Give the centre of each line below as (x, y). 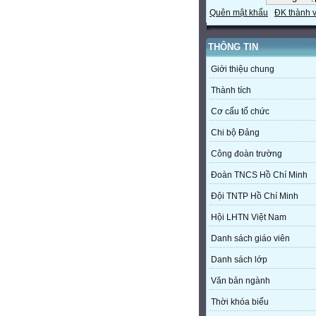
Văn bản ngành (241, 281)
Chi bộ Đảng (235, 133)
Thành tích (231, 91)
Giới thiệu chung (243, 69)
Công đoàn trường (247, 154)
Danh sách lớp (239, 260)
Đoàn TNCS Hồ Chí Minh (259, 175)
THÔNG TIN (233, 47)
